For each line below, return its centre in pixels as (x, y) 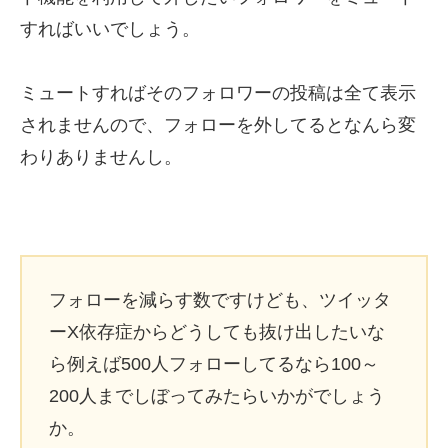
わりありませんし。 (101, 157)
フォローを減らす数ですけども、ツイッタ (220, 300)
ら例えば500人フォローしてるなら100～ (214, 364)
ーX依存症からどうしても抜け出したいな (217, 332)
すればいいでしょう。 (110, 29)
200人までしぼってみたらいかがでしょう (217, 396)
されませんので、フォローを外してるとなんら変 (218, 125)
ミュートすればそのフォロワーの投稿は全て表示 (218, 93)
